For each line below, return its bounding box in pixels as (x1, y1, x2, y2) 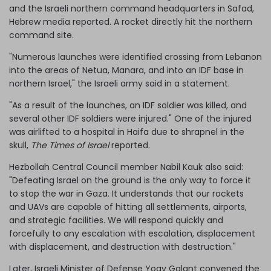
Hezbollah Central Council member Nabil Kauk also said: (9, 160, 243, 173)
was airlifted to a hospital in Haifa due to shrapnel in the (9, 125, 244, 138)
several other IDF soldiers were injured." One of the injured (9, 112, 252, 125)
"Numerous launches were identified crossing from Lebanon (9, 50, 262, 63)
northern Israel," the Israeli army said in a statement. (9, 77, 230, 90)
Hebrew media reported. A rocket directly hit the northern (9, 15, 252, 28)
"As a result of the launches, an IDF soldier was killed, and (9, 99, 247, 111)
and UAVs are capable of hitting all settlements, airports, (9, 200, 247, 213)
